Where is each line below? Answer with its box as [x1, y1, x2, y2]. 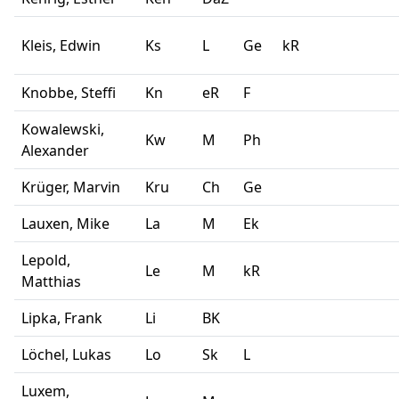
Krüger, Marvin [21, 177, 120, 198]
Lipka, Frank [21, 308, 110, 329]
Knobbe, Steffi [21, 83, 123, 103]
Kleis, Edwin [21, 36, 108, 56]
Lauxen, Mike [21, 214, 117, 234]
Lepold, [21, 250, 70, 271]
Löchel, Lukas [21, 345, 111, 365]
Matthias [21, 272, 81, 292]
